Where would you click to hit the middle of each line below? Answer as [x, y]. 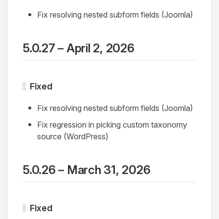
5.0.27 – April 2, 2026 [78, 48]
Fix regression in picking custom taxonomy [112, 125]
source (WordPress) [73, 137]
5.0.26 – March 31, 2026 [87, 170]
